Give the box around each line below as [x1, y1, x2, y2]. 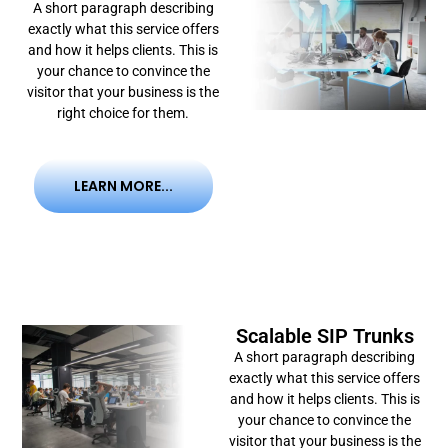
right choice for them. [57, 104, 190, 121]
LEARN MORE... [73, 175, 173, 196]
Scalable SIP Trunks [235, 323, 414, 348]
